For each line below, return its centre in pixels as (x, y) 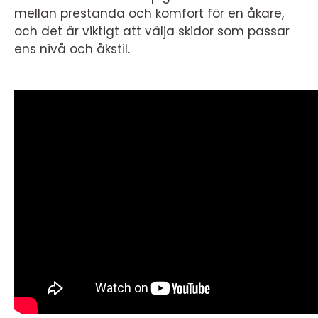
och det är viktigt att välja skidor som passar (152, 31)
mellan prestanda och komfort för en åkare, (149, 13)
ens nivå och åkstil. (72, 49)
